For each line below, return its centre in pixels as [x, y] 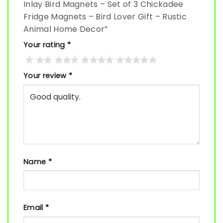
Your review [46, 75]
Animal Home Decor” [67, 29]
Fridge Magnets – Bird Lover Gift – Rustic [105, 17]
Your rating [45, 45]
